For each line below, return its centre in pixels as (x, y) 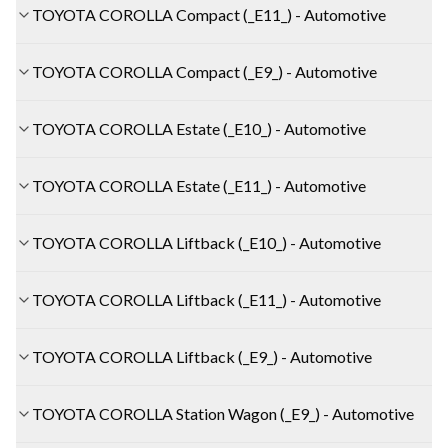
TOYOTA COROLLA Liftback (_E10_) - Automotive (206, 242)
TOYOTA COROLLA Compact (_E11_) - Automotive (209, 14)
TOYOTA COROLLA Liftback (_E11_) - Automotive (206, 299)
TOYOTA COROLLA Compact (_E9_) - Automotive (204, 71)
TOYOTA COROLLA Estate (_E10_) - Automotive (199, 128)
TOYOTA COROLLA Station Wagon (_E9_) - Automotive (223, 413)
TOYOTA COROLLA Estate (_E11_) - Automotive (199, 185)
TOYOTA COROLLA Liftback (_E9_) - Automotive (202, 356)
